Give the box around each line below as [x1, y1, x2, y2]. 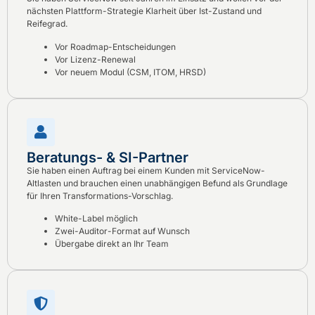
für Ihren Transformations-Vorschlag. [27, 190, 173, 201]
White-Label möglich [55, 213, 138, 224]
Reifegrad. [27, 18, 67, 30]
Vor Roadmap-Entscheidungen [55, 41, 176, 52]
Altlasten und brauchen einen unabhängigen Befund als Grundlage [27, 177, 288, 188]
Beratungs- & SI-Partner [27, 148, 188, 166]
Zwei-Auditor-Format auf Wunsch [55, 226, 190, 237]
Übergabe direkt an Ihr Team [55, 238, 169, 250]
